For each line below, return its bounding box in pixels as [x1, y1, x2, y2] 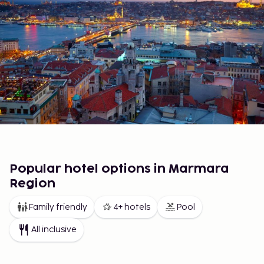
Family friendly [28, 202, 87, 212]
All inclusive [31, 225, 77, 235]
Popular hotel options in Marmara [9, 163, 229, 175]
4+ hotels [113, 202, 150, 212]
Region [9, 177, 55, 190]
